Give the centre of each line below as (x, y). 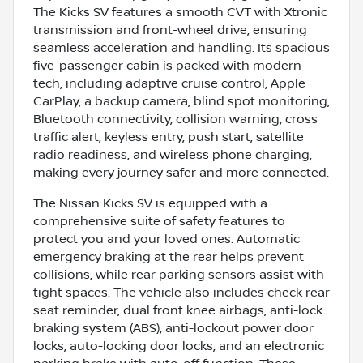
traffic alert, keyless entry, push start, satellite (169, 137)
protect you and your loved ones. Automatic (167, 239)
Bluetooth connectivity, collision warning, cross (175, 119)
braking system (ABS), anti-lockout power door (173, 328)
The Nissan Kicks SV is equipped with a (150, 203)
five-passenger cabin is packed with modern (167, 65)
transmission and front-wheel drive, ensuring (170, 30)
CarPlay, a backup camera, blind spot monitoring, (181, 101)
